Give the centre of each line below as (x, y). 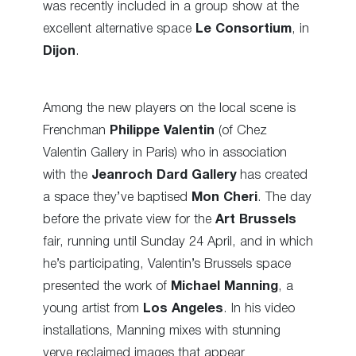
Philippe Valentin (162, 131)
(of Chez (241, 131)
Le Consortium (244, 29)
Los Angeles (183, 309)
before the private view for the (129, 220)
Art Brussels (256, 220)
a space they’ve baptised (117, 197)
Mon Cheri (224, 197)
